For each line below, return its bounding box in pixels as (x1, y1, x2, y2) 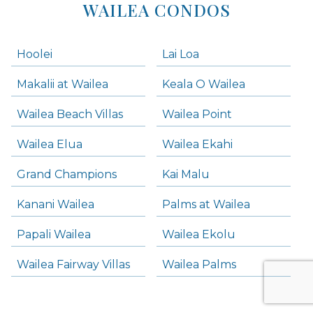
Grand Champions (17, 168, 117, 181)
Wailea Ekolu (162, 228, 235, 241)
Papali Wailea (17, 228, 91, 241)
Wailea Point (162, 108, 232, 121)
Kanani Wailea (17, 198, 94, 211)
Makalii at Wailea (17, 78, 108, 91)
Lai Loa (162, 48, 199, 61)
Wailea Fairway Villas (17, 258, 130, 271)
